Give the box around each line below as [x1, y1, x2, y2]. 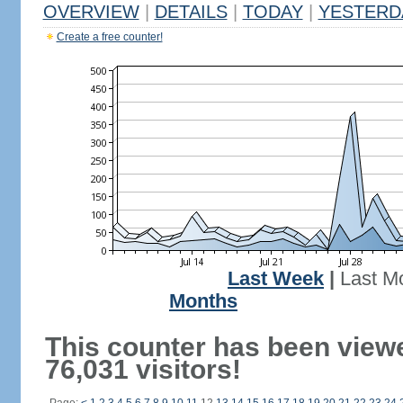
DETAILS [154, 2, 228, 22]
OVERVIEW [42, 2, 139, 22]
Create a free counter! [56, 31, 163, 43]
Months [169, 291, 237, 312]
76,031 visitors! [44, 354, 241, 384]
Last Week [228, 268, 324, 290]
